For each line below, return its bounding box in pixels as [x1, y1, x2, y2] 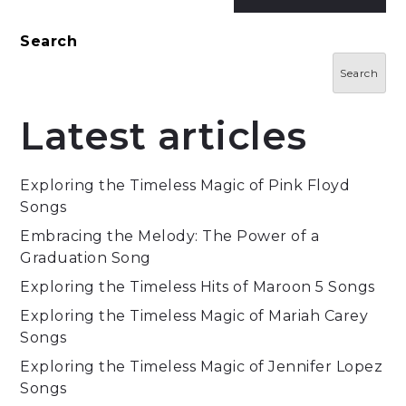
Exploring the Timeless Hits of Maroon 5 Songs [20, 278, 375, 296]
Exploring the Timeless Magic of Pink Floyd [20, 177, 351, 195]
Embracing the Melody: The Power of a [20, 227, 320, 246]
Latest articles [20, 112, 307, 160]
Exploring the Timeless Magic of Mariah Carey [20, 307, 369, 325]
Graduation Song [20, 249, 151, 267]
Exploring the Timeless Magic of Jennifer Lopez [20, 358, 383, 376]
